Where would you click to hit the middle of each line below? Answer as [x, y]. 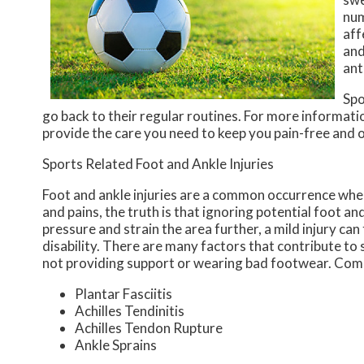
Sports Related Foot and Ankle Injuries [158, 164]
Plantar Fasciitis [123, 294]
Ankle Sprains [116, 345]
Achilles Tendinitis [130, 311]
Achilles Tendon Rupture [149, 328]
